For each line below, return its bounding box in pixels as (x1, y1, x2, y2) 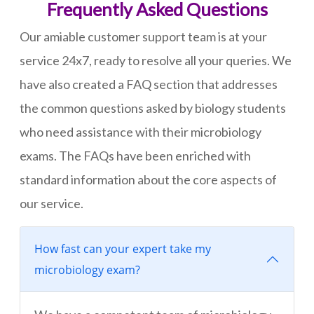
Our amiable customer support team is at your (20, 29, 267, 45)
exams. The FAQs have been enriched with (20, 148, 251, 164)
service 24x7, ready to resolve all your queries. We (20, 53, 292, 69)
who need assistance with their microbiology (20, 124, 261, 140)
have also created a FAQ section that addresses (20, 76, 278, 93)
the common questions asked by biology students (20, 100, 286, 116)
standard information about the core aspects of (20, 172, 277, 188)
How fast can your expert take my (34, 241, 211, 257)
